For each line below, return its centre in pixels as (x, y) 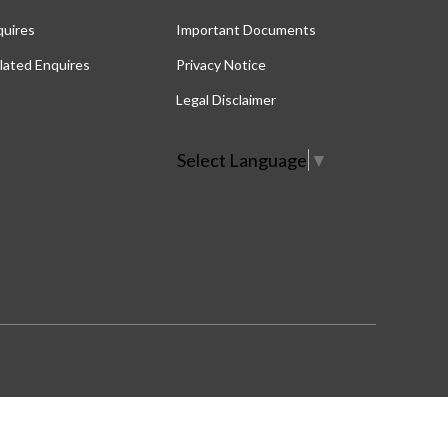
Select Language (242, 160)
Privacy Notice (221, 65)
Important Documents (246, 30)
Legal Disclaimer (226, 100)
